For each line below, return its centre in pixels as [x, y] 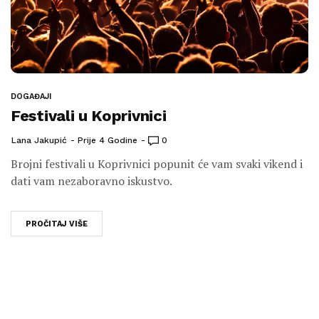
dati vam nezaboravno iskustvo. [91, 181]
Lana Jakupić [39, 141]
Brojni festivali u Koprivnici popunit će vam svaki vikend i [157, 164]
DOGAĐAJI [31, 97]
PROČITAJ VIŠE [57, 224]
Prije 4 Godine [108, 141]
